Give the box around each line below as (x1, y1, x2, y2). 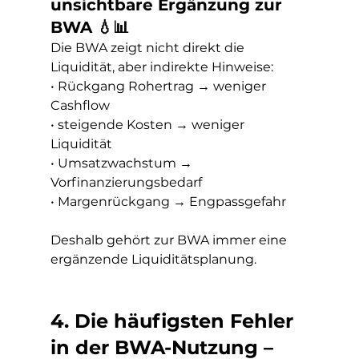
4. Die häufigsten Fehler (50, 309, 299, 333)
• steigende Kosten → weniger (50, 117, 248, 132)
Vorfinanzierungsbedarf (50, 175, 202, 190)
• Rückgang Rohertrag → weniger (50, 79, 269, 94)
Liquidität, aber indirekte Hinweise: (50, 59, 273, 75)
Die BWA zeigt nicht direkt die (50, 40, 248, 55)
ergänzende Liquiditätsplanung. (50, 252, 256, 267)
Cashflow (50, 98, 110, 113)
